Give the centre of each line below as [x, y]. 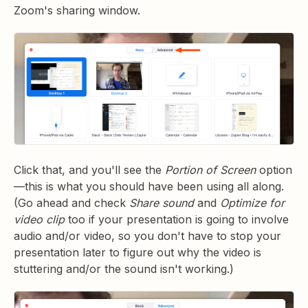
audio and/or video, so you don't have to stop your [147, 235]
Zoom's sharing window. [79, 11]
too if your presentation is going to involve [177, 219]
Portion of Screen [210, 169]
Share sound [162, 202]
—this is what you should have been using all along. [149, 186]
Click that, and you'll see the [89, 169]
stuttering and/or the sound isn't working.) [124, 268]
